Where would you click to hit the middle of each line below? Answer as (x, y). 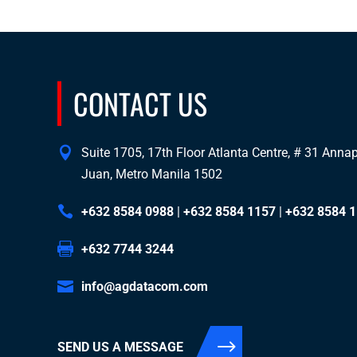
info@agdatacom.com (145, 286)
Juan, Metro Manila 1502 (152, 174)
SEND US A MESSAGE (120, 347)
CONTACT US (140, 103)
